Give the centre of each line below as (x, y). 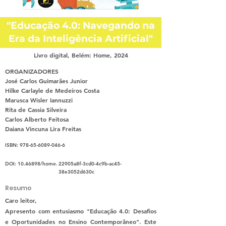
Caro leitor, (21, 201)
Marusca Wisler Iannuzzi (39, 100)
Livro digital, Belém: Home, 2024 (81, 55)
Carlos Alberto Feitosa (37, 119)
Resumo (18, 188)
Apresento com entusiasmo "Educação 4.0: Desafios (81, 211)
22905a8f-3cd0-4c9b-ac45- (90, 164)
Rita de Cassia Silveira (36, 110)
